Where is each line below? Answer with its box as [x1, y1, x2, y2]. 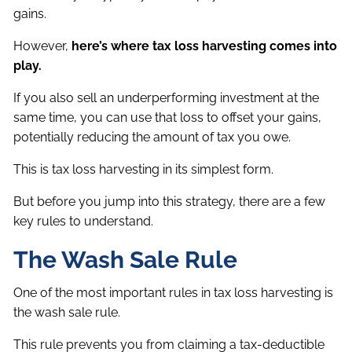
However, [13, 38, 72, 54]
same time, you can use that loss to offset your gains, [13, 110, 322, 126]
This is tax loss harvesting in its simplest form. [13, 162, 274, 178]
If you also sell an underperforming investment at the [13, 90, 320, 106]
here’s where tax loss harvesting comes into [71, 38, 338, 54]
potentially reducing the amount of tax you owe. [13, 130, 291, 145]
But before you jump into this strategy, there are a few [13, 194, 326, 210]
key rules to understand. [13, 214, 154, 229]
